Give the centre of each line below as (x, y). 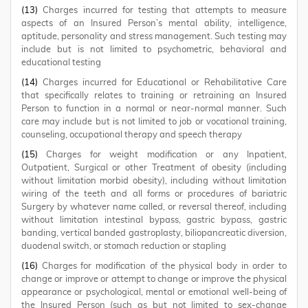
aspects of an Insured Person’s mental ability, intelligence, (154, 24)
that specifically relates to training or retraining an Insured (154, 96)
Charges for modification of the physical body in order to (162, 266)
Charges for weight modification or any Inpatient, (162, 155)
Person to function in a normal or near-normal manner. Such (154, 109)
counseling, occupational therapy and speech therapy (132, 135)
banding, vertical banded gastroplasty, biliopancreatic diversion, (154, 233)
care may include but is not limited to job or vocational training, (154, 122)
